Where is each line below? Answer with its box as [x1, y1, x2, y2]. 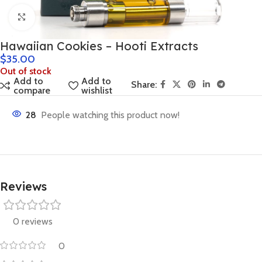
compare [13, 84, 51, 96]
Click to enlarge [35, 11, 94, 22]
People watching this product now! [41, 109, 180, 120]
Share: [131, 78, 157, 90]
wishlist [81, 84, 112, 96]
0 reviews [12, 215, 53, 227]
